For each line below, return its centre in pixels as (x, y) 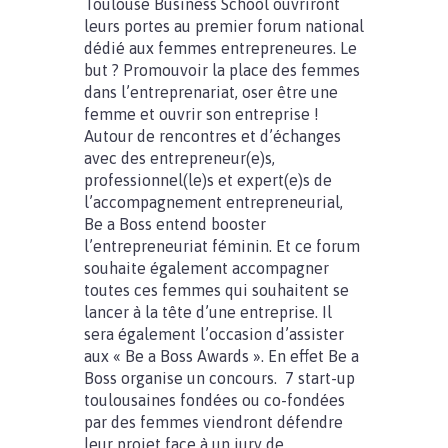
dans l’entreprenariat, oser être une (211, 92)
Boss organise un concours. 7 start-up (219, 378)
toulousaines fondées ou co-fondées (214, 400)
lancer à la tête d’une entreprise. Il (208, 312)
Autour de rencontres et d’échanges (212, 136)
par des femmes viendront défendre (213, 422)
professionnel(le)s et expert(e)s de (208, 180)
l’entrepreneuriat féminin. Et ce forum (222, 246)
